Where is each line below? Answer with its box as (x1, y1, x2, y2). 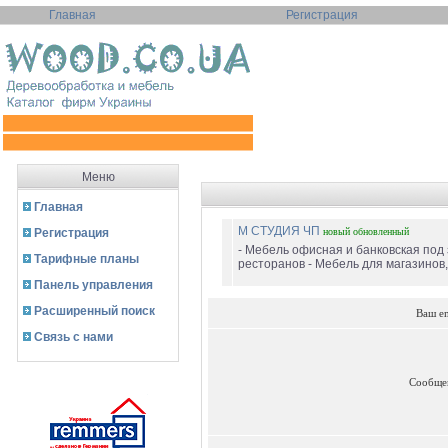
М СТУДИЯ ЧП (238, 224, 323, 238)
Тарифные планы (34, 252, 139, 266)
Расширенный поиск (34, 304, 155, 318)
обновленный (353, 226, 409, 237)
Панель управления (34, 278, 153, 292)
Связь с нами (34, 330, 113, 344)
